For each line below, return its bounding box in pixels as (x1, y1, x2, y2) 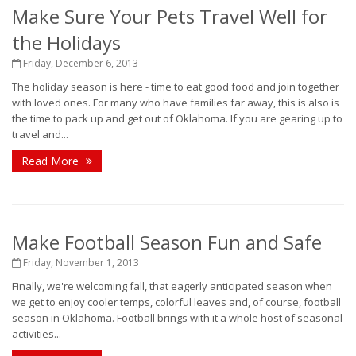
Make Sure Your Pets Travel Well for (12, 3, 327, 29)
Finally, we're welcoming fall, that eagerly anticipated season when (12, 279, 332, 293)
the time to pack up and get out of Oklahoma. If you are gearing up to (12, 111, 342, 126)
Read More (21, 153, 82, 168)
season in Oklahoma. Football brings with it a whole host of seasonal (12, 311, 342, 325)
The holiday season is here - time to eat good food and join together (12, 79, 339, 94)
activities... (12, 327, 61, 341)
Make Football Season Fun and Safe (12, 229, 322, 255)
